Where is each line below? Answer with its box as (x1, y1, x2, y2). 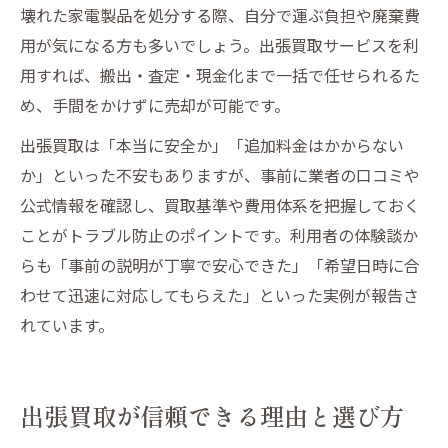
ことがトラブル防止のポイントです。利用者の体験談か (20, 222, 418, 247)
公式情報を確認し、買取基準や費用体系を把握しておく (20, 192, 420, 217)
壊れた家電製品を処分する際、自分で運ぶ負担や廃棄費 (20, 2, 420, 27)
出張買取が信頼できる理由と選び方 (20, 397, 404, 433)
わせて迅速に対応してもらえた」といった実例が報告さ (20, 282, 419, 307)
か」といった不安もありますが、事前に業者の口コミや (20, 162, 420, 187)
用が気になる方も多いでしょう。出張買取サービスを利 (20, 32, 419, 57)
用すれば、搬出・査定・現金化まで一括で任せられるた (20, 62, 420, 87)
